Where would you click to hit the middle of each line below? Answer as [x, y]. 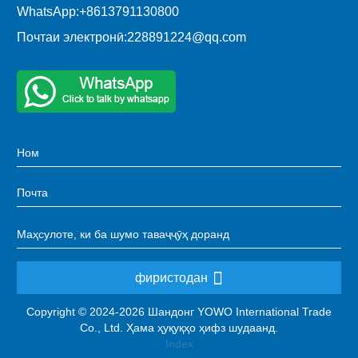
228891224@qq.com [187, 37]
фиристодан [171, 277]
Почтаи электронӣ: [72, 37]
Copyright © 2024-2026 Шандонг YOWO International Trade [179, 311]
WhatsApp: [48, 11]
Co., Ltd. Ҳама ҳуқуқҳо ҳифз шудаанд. [179, 327]
